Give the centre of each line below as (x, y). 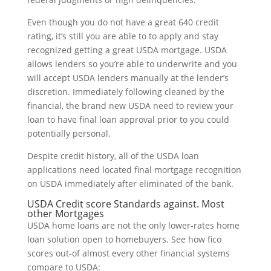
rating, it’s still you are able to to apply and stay (122, 36)
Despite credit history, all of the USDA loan (113, 156)
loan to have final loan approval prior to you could (128, 120)
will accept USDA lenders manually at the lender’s (128, 78)
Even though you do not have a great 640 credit (123, 22)
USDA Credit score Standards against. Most (126, 204)
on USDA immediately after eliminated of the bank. (130, 184)
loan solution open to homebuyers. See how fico (124, 240)
